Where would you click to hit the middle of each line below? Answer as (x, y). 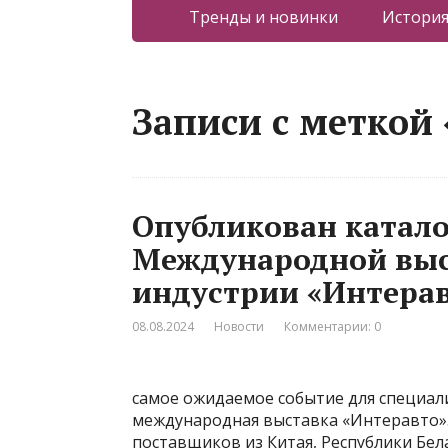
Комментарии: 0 (332, 326)
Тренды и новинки (263, 17)
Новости (239, 326)
